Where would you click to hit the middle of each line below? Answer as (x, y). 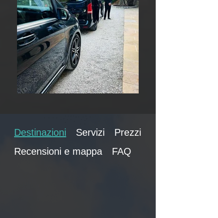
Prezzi (128, 132)
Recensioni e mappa (58, 151)
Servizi (90, 132)
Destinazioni (40, 132)
